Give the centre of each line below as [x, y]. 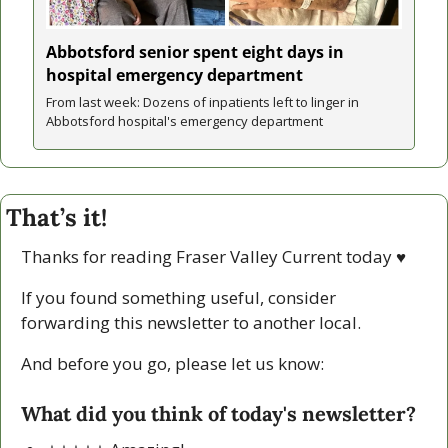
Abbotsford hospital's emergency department [184, 121]
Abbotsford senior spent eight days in [195, 52]
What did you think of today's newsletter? [218, 414]
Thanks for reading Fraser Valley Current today [208, 257]
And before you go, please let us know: [172, 364]
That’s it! [56, 218]
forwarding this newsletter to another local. [193, 323]
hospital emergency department [174, 75]
